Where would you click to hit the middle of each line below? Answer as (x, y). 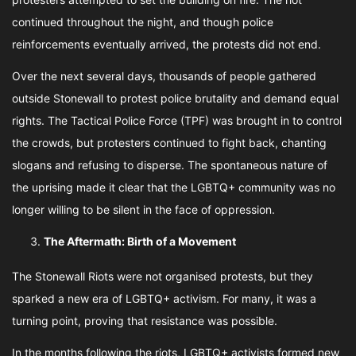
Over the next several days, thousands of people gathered (164, 76)
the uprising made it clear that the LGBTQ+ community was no (174, 187)
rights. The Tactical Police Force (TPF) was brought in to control (177, 120)
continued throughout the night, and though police (143, 22)
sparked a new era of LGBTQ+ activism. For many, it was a (164, 298)
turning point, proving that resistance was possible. (145, 321)
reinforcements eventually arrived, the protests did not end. (166, 44)
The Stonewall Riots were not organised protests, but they (163, 276)
